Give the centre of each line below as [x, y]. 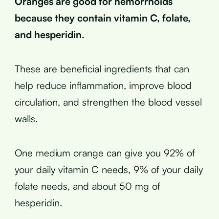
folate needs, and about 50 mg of [88, 186]
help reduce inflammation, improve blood [103, 85]
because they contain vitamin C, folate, [103, 18]
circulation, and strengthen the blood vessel [108, 102]
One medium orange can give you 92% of [105, 153]
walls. [26, 119]
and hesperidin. [50, 34]
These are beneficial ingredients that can [102, 69]
